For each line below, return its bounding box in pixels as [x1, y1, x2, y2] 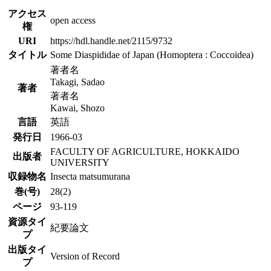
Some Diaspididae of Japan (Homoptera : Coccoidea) [50, 49, 253, 60]
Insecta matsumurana [50, 171, 130, 181]
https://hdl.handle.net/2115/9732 [50, 35, 172, 46]
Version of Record [50, 250, 120, 261]
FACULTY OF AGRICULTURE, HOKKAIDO [50, 146, 240, 157]
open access [50, 15, 96, 25]
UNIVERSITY [50, 157, 109, 168]
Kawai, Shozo [50, 102, 105, 113]
